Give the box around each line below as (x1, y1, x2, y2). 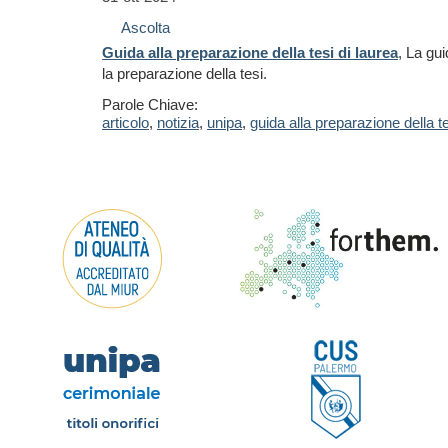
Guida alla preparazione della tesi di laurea (102, 44, 398, 61)
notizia (157, 114, 199, 131)
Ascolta (121, 19, 170, 36)
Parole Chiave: (102, 96, 198, 113)
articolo (102, 114, 149, 131)
